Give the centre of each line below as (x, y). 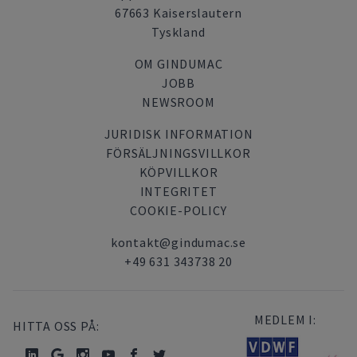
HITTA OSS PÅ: (56, 326)
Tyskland (178, 32)
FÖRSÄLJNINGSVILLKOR (178, 153)
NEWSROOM (178, 102)
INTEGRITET (178, 191)
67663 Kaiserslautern (178, 13)
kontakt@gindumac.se (178, 242)
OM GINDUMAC (178, 64)
